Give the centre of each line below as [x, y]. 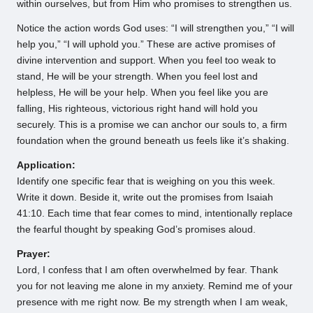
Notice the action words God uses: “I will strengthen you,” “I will [155, 29]
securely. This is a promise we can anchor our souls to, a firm [152, 125]
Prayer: [34, 254]
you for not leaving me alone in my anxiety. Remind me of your [155, 286]
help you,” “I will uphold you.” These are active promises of [146, 45]
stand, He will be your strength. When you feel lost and [137, 77]
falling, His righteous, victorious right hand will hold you [137, 109]
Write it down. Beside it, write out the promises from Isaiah [145, 198]
